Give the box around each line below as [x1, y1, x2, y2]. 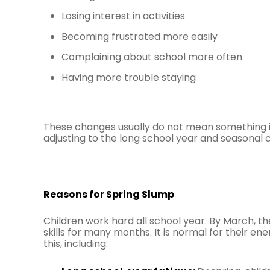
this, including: [43, 237, 108, 251]
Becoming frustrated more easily [61, 30, 218, 43]
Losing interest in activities [61, 9, 185, 23]
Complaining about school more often [61, 50, 242, 64]
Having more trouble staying [61, 71, 196, 84]
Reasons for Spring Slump [43, 187, 174, 201]
